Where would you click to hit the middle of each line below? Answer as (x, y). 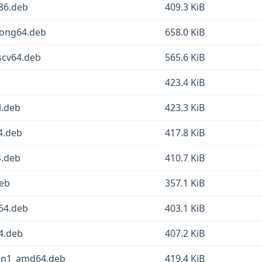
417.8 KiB (185, 133)
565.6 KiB (185, 57)
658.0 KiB (185, 32)
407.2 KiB (185, 233)
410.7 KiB (185, 158)
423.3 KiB (185, 108)
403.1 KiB (185, 208)
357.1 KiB (185, 183)
